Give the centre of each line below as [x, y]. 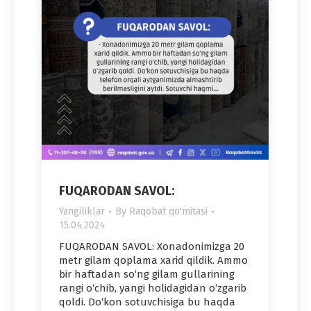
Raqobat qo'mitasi [168, 212]
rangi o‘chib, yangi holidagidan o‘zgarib [153, 288]
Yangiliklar [82, 212]
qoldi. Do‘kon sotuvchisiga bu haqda [147, 302]
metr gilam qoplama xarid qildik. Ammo [153, 261]
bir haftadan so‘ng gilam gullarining [147, 275]
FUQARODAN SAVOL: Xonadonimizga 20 [152, 247]
